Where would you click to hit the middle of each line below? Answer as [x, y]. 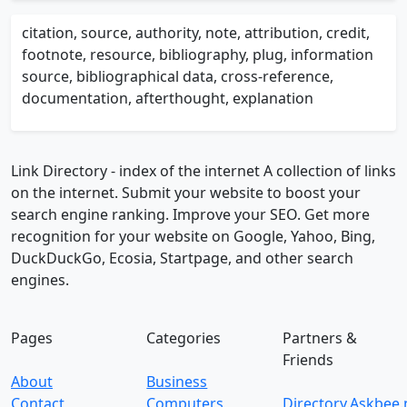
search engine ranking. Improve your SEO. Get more [190, 214]
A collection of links [328, 171]
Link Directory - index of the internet [135, 171]
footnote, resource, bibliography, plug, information [198, 55]
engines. [40, 280]
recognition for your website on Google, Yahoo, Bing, [193, 236]
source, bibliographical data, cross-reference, [178, 76]
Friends [308, 360]
